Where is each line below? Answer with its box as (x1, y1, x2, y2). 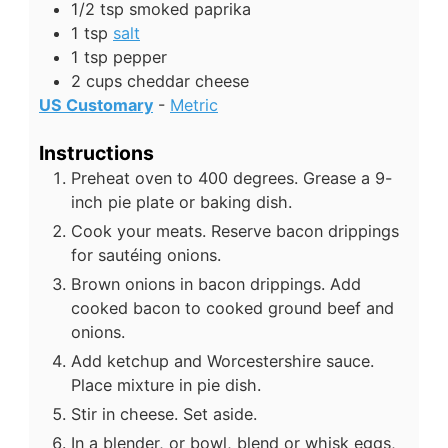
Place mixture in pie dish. (71, 374, 261, 395)
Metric (170, 95, 218, 116)
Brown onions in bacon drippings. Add (71, 273, 361, 294)
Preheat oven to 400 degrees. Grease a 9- (71, 167, 392, 188)
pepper (113, 47, 167, 68)
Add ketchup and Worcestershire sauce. (71, 350, 374, 371)
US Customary (39, 95, 153, 116)
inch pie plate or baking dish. (71, 191, 292, 212)
